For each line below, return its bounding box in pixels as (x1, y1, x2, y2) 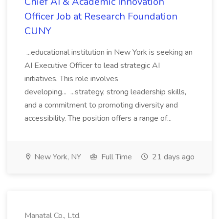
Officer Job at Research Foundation (24, 10, 177, 23)
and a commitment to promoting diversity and (24, 100, 178, 110)
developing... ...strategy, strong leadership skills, (24, 87, 186, 97)
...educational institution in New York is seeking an (24, 47, 193, 58)
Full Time (99, 152, 132, 162)
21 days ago (150, 152, 195, 162)
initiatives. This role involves (24, 73, 118, 84)
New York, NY (32, 152, 81, 162)
